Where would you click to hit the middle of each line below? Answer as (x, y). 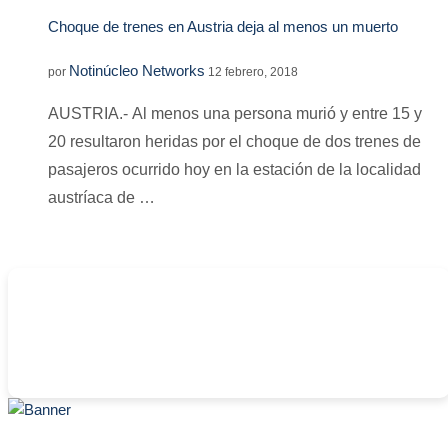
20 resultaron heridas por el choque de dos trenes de (234, 141)
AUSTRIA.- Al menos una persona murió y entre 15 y (235, 113)
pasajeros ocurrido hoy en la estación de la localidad (234, 169)
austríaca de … (101, 197)
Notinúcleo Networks (137, 70)
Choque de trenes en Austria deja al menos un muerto (223, 26)
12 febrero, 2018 (253, 71)
